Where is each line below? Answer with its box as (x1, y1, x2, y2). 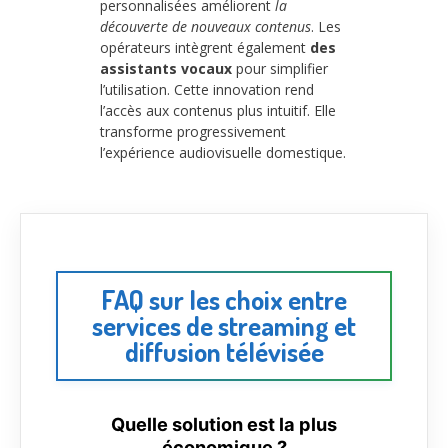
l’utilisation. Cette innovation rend (100, 80, 314, 100)
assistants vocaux (100, 59, 232, 79)
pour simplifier (232, 59, 328, 79)
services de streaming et (92, 308, 356, 342)
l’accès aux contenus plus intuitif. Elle (100, 101, 336, 121)
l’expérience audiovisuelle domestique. (100, 143, 346, 163)
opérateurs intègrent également (100, 38, 310, 58)
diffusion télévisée (124, 334, 324, 368)
